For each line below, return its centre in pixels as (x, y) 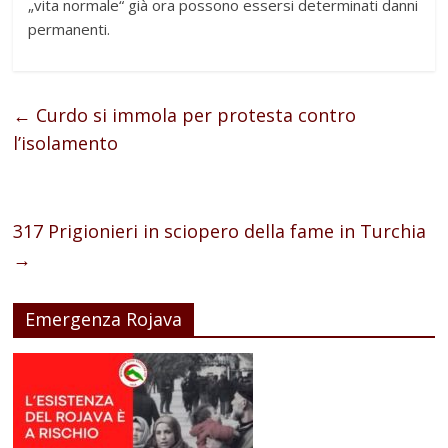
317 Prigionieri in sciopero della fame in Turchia (220, 231)
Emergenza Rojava (104, 319)
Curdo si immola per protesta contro (194, 115)
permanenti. (69, 29)
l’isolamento (66, 143)
